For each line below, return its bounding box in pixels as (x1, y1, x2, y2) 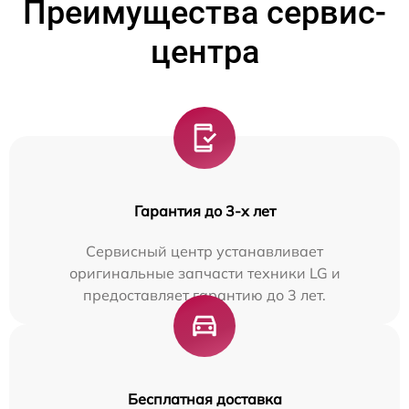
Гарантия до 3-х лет (133, 202, 276, 221)
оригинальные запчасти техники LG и (68, 264, 341, 283)
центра (150, 33, 259, 72)
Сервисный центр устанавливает (86, 242, 323, 261)
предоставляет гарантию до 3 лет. (83, 286, 326, 305)
